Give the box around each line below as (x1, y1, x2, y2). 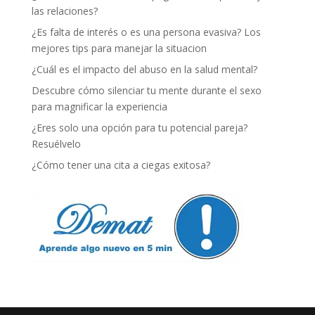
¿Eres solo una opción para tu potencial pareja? (31, 120, 247, 134)
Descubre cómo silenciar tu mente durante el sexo (31, 83, 262, 97)
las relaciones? (31, 4, 98, 18)
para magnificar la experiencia (31, 99, 167, 113)
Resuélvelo (31, 136, 81, 150)
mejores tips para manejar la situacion (31, 41, 207, 55)
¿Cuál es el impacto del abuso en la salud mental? (31, 62, 257, 76)
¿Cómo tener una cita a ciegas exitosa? (31, 157, 210, 172)
